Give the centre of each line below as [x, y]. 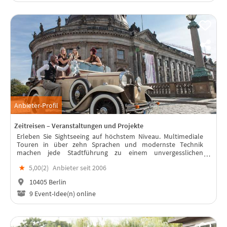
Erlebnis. [30, 161]
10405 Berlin [47, 182]
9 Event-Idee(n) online [62, 193]
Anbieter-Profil [36, 105]
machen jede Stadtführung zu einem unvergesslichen [110, 153]
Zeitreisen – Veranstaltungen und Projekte [79, 126]
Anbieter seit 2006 [80, 168]
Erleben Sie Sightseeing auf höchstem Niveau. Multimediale [110, 137]
